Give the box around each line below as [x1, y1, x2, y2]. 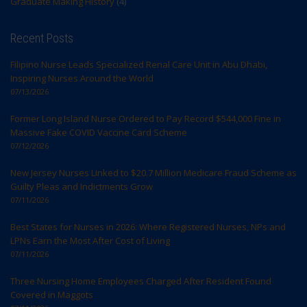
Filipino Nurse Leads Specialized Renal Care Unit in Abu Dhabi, [10, 58, 267, 71]
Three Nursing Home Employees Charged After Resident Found [10, 275, 271, 288]
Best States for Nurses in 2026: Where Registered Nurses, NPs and [10, 221, 286, 234]
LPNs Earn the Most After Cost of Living [10, 234, 170, 247]
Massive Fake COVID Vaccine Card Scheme [10, 126, 187, 139]
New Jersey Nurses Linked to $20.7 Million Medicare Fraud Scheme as [10, 167, 297, 180]
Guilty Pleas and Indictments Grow [10, 180, 153, 193]
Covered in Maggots [10, 288, 93, 302]
